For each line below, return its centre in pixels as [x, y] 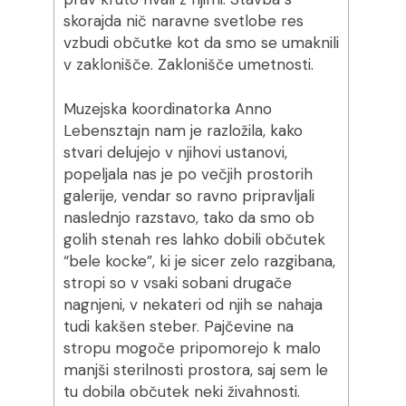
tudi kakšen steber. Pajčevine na [178, 326]
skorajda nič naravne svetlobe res [183, 21]
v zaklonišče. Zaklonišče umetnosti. [188, 64]
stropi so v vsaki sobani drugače [177, 283]
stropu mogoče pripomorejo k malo [192, 348]
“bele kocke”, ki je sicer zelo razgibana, [199, 261]
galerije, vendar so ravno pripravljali [188, 196]
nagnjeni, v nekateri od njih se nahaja [193, 304]
